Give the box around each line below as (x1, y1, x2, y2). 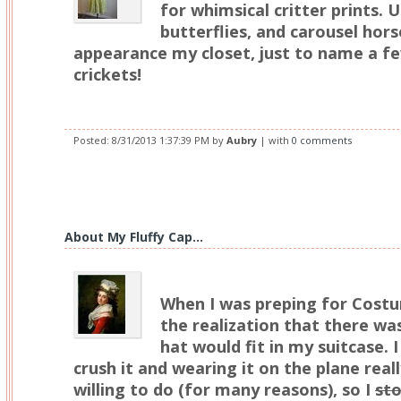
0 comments (292, 133, 352, 147)
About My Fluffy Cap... (64, 228, 203, 245)
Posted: (73, 133, 112, 147)
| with (257, 133, 292, 147)
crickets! (73, 64, 141, 85)
